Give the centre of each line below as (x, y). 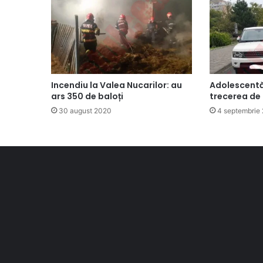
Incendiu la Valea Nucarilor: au (117, 85)
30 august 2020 (85, 111)
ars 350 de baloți (87, 97)
